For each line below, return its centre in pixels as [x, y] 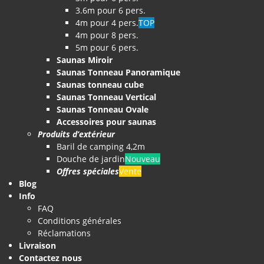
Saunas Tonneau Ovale [103, 110]
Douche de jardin [91, 159]
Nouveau [143, 159]
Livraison [37, 246]
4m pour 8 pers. [107, 35]
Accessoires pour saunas [106, 122]
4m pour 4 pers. [107, 23]
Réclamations [64, 233]
